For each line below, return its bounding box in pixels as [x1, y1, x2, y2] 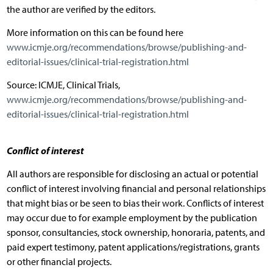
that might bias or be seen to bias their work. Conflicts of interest [6, 197, 264, 209]
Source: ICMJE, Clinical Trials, [6, 79, 120, 91]
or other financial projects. [6, 255, 112, 268]
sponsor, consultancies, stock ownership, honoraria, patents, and [6, 226, 265, 238]
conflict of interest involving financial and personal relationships [6, 182, 266, 194]
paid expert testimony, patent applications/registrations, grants [6, 241, 260, 253]
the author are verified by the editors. [6, 3, 155, 15]
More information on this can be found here [6, 26, 183, 38]
